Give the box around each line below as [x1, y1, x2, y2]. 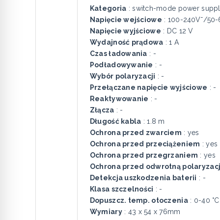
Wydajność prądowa [89, 38, 164, 46]
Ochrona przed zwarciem [89, 129, 182, 137]
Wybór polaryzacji [89, 72, 156, 80]
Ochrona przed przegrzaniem [89, 151, 198, 159]
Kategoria [89, 4, 127, 12]
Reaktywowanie [89, 95, 149, 103]
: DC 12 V [161, 27, 193, 35]
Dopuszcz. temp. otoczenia [89, 196, 188, 204]
